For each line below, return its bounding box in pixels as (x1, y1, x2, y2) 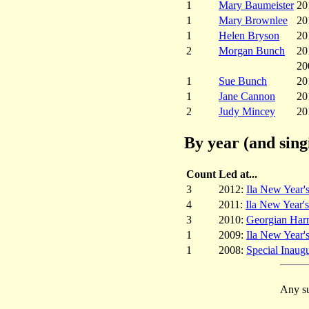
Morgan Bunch (219, 44, 285, 57)
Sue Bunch (219, 74, 267, 87)
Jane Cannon (219, 90, 275, 102)
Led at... (219, 168, 257, 180)
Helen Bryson (219, 29, 279, 41)
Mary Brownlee (219, 14, 288, 26)
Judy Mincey (219, 105, 275, 117)
